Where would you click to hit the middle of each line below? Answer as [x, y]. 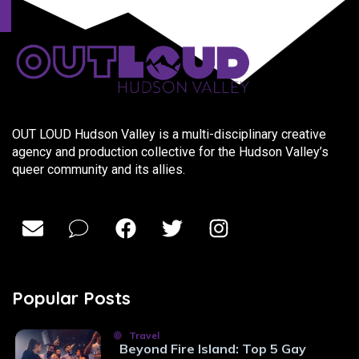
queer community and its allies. [99, 169]
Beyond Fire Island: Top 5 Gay [213, 348]
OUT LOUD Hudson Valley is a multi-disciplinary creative [169, 134]
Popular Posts [71, 298]
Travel [143, 335]
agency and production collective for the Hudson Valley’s [170, 151]
